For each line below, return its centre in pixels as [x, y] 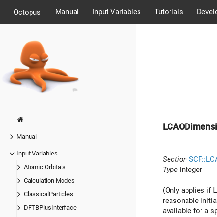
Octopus [27, 12]
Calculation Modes [49, 181]
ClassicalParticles [48, 194]
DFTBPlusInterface [50, 208]
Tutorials [169, 12]
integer [190, 169]
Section [175, 159]
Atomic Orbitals [45, 167]
